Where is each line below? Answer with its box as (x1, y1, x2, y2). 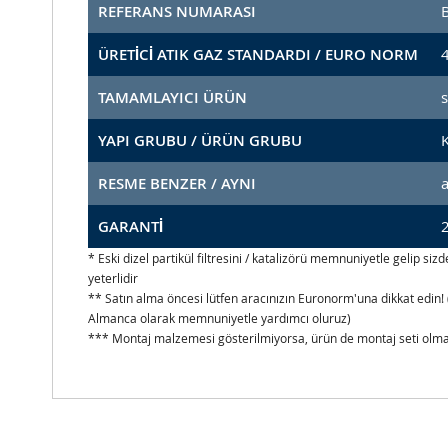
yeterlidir (88, 270, 138, 287)
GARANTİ (98, 216, 163, 238)
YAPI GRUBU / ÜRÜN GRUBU (98, 130, 302, 152)
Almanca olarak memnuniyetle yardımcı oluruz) (88, 310, 351, 327)
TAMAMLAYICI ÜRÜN (98, 87, 247, 109)
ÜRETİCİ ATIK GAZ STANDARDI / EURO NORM (98, 44, 418, 66)
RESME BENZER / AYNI (98, 173, 256, 195)
